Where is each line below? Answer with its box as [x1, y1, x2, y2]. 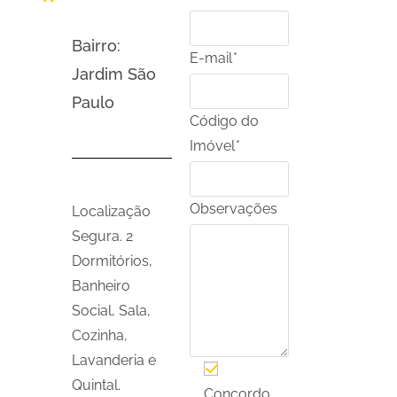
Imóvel [189, 137, 235, 154]
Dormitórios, [72, 252, 153, 269]
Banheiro [72, 276, 131, 294]
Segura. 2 [72, 227, 134, 245]
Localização [72, 202, 152, 220]
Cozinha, [72, 326, 128, 344]
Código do [189, 113, 259, 129]
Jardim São [72, 65, 157, 84]
